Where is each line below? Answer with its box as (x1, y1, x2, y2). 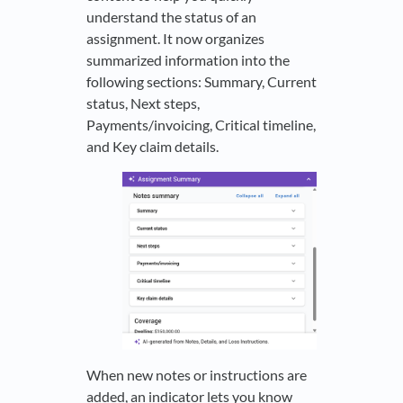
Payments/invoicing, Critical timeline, (86, 116, 316, 134)
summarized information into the (86, 51, 290, 69)
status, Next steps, (86, 94, 200, 112)
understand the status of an (86, 8, 256, 26)
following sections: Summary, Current (86, 73, 317, 91)
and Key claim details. (86, 138, 219, 156)
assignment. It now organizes (86, 30, 264, 48)
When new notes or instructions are (86, 366, 307, 384)
